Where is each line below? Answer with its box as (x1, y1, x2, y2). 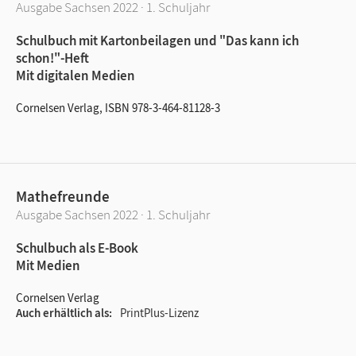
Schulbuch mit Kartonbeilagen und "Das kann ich (16, 31, 299, 49)
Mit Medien (16, 256, 80, 274)
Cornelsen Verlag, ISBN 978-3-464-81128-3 (16, 99, 220, 115)
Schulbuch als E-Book (16, 238, 138, 257)
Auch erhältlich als (16, 304, 109, 320)
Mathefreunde (16, 186, 110, 206)
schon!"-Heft (16, 48, 89, 67)
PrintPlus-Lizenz (120, 304, 199, 320)
